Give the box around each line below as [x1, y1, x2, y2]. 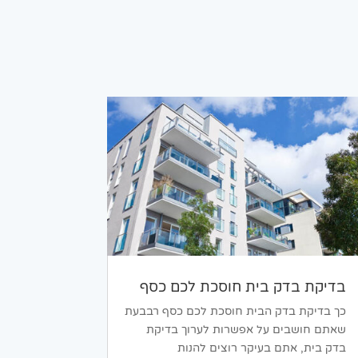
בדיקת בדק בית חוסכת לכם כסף [140, 278, 347, 296]
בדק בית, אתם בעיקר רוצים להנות [177, 341, 347, 356]
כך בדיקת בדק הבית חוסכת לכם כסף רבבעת [125, 304, 347, 319]
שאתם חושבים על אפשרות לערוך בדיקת [146, 323, 347, 337]
